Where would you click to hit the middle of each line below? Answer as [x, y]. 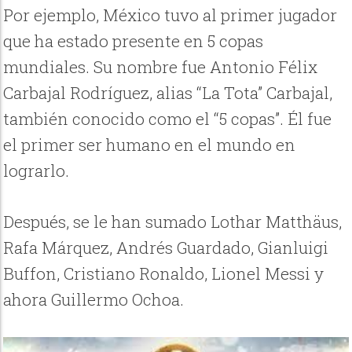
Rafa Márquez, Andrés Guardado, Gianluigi [166, 247]
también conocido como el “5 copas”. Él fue [168, 119]
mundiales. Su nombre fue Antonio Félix [161, 67]
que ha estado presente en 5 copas [134, 41]
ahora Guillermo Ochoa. [94, 299]
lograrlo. [37, 171]
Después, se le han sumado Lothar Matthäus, [173, 221]
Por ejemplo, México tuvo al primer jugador [170, 15]
